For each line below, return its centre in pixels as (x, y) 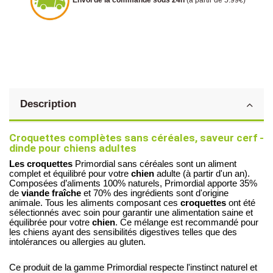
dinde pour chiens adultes (73, 148)
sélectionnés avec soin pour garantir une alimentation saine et (131, 213)
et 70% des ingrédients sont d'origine (155, 193)
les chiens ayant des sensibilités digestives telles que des (123, 232)
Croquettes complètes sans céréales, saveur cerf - (136, 137)
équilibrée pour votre (51, 223)
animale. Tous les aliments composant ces (94, 203)
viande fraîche (50, 193)
